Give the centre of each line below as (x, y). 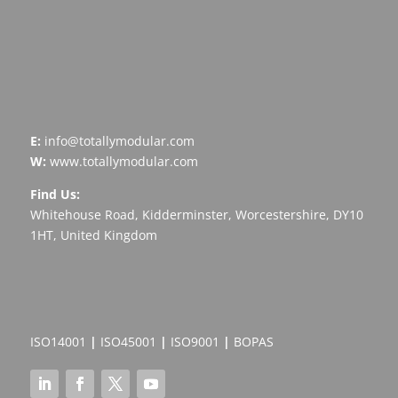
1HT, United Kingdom (93, 235)
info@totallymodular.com (119, 141)
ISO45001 (128, 342)
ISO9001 (195, 342)
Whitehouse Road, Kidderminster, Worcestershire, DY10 (196, 215)
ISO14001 (58, 342)
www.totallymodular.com (123, 162)
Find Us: (55, 195)
